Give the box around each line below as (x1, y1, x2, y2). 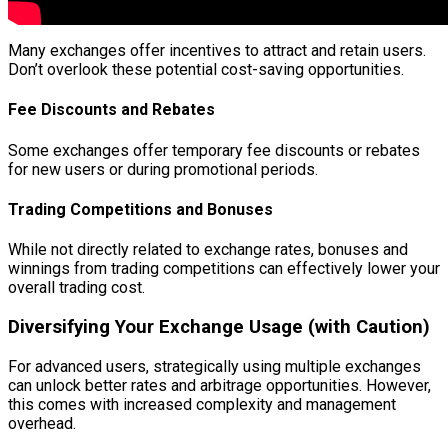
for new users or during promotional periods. (8, 159, 318, 179)
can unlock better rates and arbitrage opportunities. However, (8, 375, 431, 395)
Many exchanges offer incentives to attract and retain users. (8, 41, 426, 61)
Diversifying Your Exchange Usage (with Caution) (8, 316, 430, 338)
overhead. (8, 413, 76, 433)
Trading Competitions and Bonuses (8, 200, 273, 220)
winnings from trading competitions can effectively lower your (8, 259, 440, 279)
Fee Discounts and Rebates (8, 100, 215, 120)
